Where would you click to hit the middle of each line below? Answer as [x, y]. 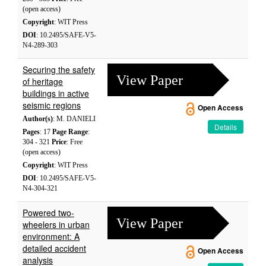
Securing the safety [59, 69]
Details [226, 127]
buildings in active [56, 93]
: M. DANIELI [74, 119]
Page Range [70, 132]
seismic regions [52, 105]
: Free [75, 142]
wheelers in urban [56, 224]
